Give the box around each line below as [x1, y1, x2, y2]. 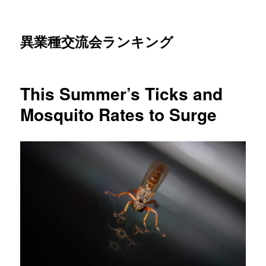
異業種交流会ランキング [20, 31, 174, 51]
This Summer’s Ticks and [20, 81, 223, 106]
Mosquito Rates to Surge [20, 102, 217, 126]
